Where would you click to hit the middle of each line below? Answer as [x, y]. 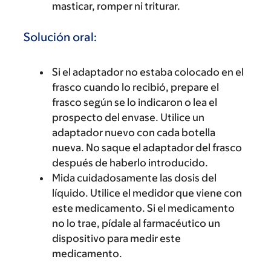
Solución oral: [60, 37]
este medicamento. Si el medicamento [143, 208]
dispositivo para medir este [116, 238]
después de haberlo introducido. [130, 163]
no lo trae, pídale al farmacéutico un [136, 223]
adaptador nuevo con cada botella [134, 132]
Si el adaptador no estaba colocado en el [148, 72]
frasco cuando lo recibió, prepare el [135, 87]
